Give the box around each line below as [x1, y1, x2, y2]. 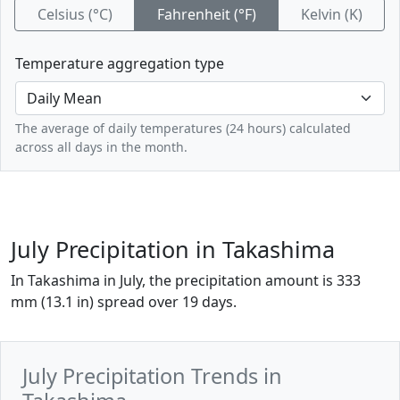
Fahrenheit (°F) [156, 4, 256, 24]
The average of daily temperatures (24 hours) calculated [15, 119, 351, 137]
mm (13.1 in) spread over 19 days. [11, 291, 237, 312]
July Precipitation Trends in [22, 361, 282, 390]
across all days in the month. [15, 137, 187, 155]
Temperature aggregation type [15, 53, 224, 73]
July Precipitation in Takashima [11, 233, 335, 264]
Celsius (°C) [37, 4, 112, 24]
